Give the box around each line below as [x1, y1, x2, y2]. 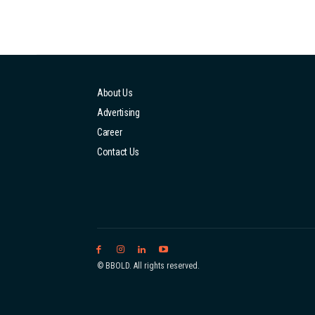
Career [97, 126, 122, 138]
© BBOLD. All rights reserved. [97, 260, 200, 271]
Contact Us [97, 146, 139, 157]
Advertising [97, 106, 140, 118]
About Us [97, 86, 133, 98]
